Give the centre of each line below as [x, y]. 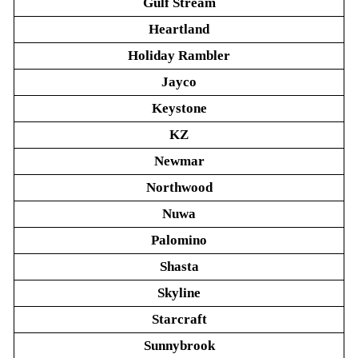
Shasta [179, 267]
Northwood [179, 187]
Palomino [179, 240]
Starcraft [179, 319]
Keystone [179, 108]
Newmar [179, 161]
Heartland [179, 29]
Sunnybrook [179, 346]
